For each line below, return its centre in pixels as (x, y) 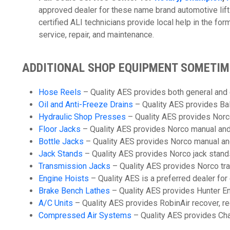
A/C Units (56, 203)
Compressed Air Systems (85, 215)
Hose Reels (60, 92)
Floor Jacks (60, 129)
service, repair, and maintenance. (97, 35)
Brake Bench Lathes (74, 191)
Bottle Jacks (61, 141)
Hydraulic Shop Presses (82, 117)
